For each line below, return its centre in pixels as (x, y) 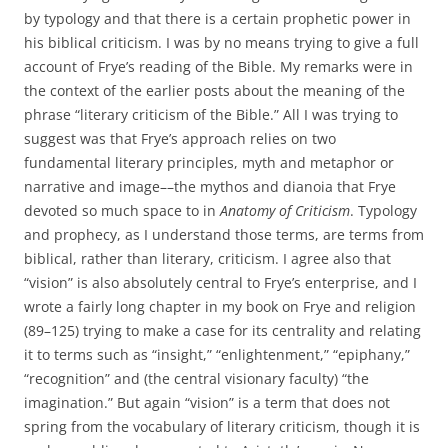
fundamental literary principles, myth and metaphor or (209, 163)
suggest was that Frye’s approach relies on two (180, 139)
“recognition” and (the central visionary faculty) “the (196, 379)
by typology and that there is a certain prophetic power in (217, 19)
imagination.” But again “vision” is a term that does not (207, 403)
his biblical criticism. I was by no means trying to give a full (221, 43)
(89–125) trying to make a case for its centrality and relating (222, 331)
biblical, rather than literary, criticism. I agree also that (207, 259)
